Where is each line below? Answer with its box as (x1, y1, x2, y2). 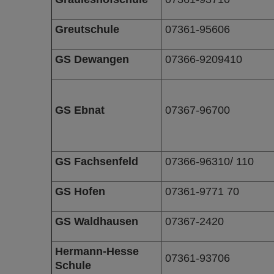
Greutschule (54, 23, 119, 35)
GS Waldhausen (54, 215, 138, 228)
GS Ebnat (54, 103, 105, 116)
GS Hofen (54, 185, 105, 198)
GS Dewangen (54, 53, 129, 65)
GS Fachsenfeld (54, 155, 138, 168)
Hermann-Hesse (54, 245, 139, 257)
